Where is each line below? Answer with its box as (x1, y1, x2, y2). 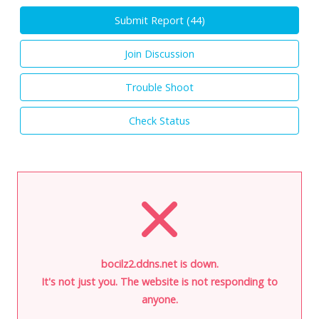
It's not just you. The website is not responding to (41, 274, 278, 288)
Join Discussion (125, 46, 194, 61)
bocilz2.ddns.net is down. (100, 256, 219, 271)
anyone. (141, 292, 178, 306)
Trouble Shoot (125, 80, 194, 94)
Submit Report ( (114, 13, 190, 27)
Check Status (129, 113, 190, 127)
